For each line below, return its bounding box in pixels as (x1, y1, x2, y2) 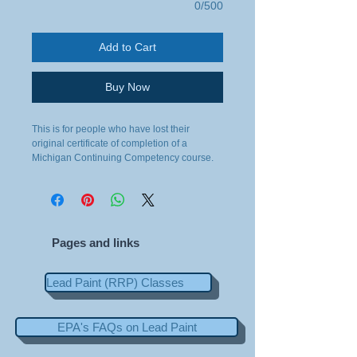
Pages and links (52, 236, 139, 249)
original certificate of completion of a (32, 138, 187, 149)
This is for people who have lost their (32, 124, 190, 135)
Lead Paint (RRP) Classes (46, 276, 184, 289)
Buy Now (105, 80, 150, 93)
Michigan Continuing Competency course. (32, 152, 214, 163)
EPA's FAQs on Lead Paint (57, 320, 197, 334)
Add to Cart (99, 41, 156, 53)
